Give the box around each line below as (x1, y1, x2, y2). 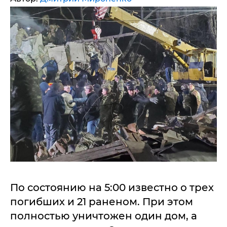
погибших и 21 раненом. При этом (10, 196, 193, 208)
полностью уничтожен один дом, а (10, 210, 197, 222)
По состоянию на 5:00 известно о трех (10, 181, 214, 194)
